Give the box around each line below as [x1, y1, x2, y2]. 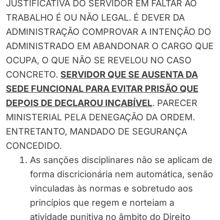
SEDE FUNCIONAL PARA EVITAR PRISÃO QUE [6, 83, 198, 94]
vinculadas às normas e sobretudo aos [30, 183, 193, 194]
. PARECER [152, 98, 197, 109]
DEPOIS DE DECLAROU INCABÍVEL [6, 98, 152, 109]
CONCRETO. [6, 69, 60, 80]
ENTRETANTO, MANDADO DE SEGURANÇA [6, 126, 187, 137]
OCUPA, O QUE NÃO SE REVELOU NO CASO [6, 55, 192, 66]
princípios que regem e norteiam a [30, 197, 174, 208]
